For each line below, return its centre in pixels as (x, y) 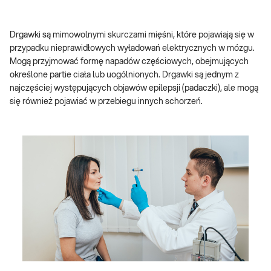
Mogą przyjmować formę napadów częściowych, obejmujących (129, 62)
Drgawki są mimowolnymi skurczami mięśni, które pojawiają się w (132, 35)
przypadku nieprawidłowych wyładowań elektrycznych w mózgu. (132, 48)
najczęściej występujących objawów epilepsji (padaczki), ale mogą (134, 88)
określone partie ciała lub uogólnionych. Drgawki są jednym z (124, 75)
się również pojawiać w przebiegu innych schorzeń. (106, 102)
